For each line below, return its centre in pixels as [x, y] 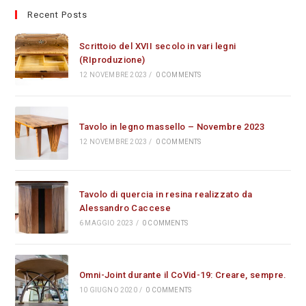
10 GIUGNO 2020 [108, 290]
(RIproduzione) [112, 59]
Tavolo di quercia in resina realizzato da [166, 194]
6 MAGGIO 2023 [106, 223]
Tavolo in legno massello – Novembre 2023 [171, 127]
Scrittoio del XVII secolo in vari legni [157, 46]
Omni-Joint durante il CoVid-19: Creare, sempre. [183, 275]
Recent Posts [58, 15]
